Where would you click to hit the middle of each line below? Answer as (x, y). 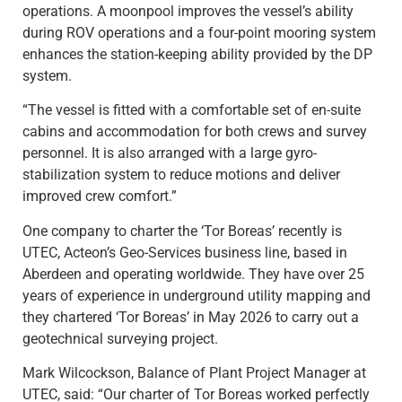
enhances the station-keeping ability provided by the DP (197, 55)
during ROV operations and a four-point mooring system (199, 33)
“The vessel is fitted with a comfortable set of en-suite (192, 110)
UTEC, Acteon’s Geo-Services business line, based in (185, 252)
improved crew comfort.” (100, 197)
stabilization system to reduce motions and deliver (181, 175)
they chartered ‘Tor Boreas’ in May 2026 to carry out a (191, 317)
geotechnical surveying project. (120, 338)
